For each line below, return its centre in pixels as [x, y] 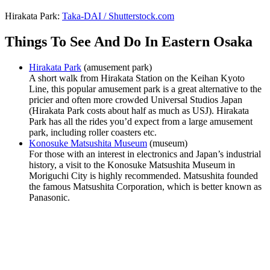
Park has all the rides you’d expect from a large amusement [141, 121]
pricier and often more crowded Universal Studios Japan [136, 99]
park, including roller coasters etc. [93, 132]
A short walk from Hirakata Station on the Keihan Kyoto [137, 78]
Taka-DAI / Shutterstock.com [118, 16]
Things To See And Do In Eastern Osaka [129, 41]
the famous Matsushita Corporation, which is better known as [145, 186]
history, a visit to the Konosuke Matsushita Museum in [132, 165]
